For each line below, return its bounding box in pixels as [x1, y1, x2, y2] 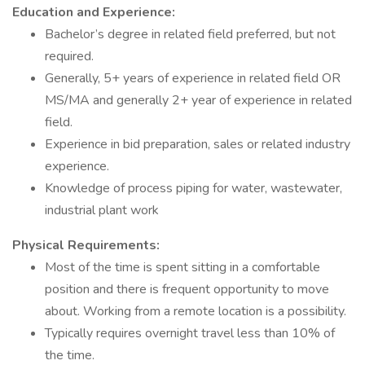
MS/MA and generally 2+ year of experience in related [45, 91, 352, 109]
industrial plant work [45, 201, 159, 219]
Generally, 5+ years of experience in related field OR [45, 69, 341, 87]
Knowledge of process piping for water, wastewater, [45, 179, 342, 197]
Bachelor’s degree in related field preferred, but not [45, 25, 336, 43]
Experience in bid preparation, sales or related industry [45, 135, 350, 153]
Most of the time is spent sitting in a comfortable [45, 258, 320, 276]
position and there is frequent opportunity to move [45, 280, 329, 298]
